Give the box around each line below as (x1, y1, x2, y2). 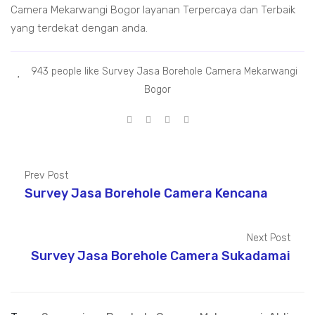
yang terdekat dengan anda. (11, 22, 148, 34)
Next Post (247, 232, 290, 245)
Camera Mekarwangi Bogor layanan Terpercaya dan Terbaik (11, 4, 295, 16)
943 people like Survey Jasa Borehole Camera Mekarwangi (28, 65, 297, 77)
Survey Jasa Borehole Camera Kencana (25, 186, 268, 202)
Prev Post (25, 169, 68, 182)
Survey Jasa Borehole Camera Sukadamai (31, 248, 290, 264)
